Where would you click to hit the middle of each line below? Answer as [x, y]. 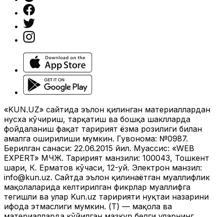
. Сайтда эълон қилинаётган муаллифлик [130, 177]
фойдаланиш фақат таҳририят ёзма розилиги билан [103, 129]
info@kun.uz [27, 177]
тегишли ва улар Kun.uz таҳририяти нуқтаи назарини [106, 197]
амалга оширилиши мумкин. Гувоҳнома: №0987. [96, 139]
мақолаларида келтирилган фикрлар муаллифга [97, 187]
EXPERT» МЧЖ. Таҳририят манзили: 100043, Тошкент [107, 158]
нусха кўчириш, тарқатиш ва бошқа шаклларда [97, 119]
